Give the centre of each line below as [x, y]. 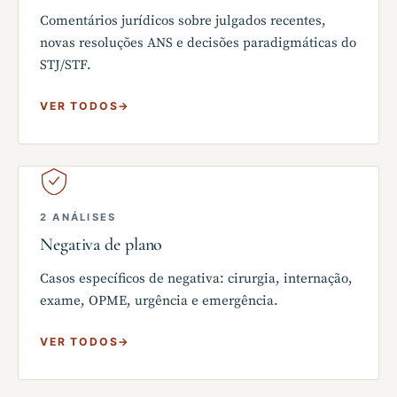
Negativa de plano [101, 245]
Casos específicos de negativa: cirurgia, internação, [196, 278]
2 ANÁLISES [78, 217]
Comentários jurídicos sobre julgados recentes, [183, 20]
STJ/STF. [66, 65]
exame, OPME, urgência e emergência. [159, 300]
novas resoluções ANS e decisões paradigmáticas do [198, 43]
